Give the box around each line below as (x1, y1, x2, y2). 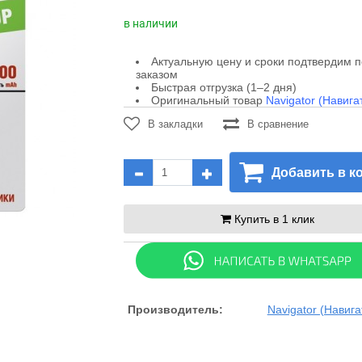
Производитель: (127, 303, 223, 317)
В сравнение (246, 117, 309, 130)
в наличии (123, 17, 178, 30)
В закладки (147, 117, 203, 130)
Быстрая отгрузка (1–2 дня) (150, 81, 297, 94)
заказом (135, 68, 178, 81)
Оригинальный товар (150, 94, 266, 107)
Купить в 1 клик (234, 213, 314, 225)
